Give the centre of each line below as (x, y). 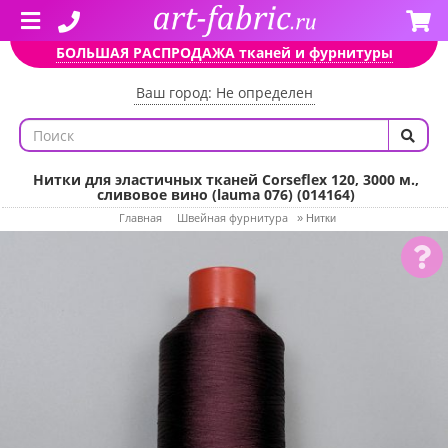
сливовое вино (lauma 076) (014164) (226, 194)
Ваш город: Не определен (224, 92)
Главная (140, 217)
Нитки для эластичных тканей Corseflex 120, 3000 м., (226, 179)
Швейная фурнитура (232, 217)
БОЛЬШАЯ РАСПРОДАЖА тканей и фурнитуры (224, 52)
